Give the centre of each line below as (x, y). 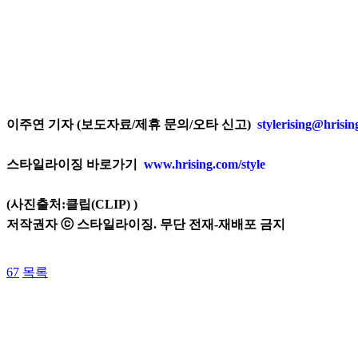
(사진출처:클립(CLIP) (68, 205)
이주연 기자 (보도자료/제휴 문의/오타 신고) (132, 125)
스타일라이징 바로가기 (75, 165)
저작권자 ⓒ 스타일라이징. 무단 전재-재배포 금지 (146, 225)
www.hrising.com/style (205, 165)
